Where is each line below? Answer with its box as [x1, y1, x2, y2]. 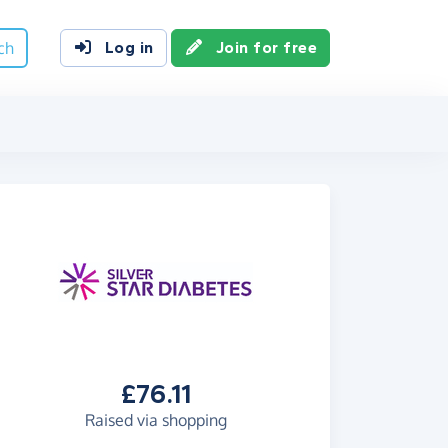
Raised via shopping [85, 410, 227, 430]
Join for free [215, 38, 317, 57]
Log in [104, 38, 154, 57]
